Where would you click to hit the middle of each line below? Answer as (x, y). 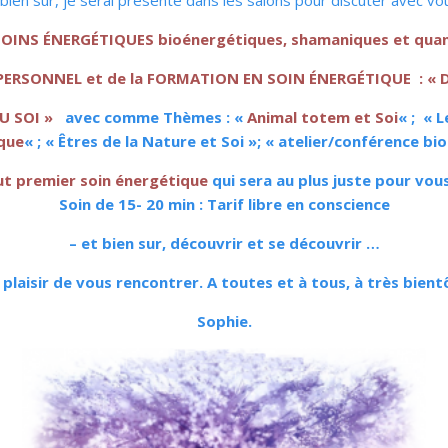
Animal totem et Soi (322, 117)
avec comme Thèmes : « (150, 117)
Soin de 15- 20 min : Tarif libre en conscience (224, 204)
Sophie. (224, 321)
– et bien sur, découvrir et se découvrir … (224, 243)
